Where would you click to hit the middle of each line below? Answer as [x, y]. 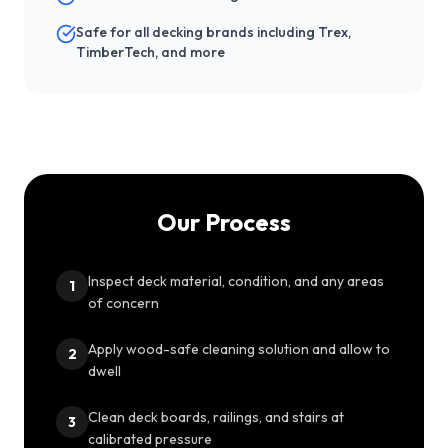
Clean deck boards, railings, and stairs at [216, 417]
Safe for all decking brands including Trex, [213, 32]
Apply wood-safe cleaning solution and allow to [239, 349]
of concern [123, 303]
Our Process [224, 222]
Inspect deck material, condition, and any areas [236, 281]
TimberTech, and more [150, 52]
